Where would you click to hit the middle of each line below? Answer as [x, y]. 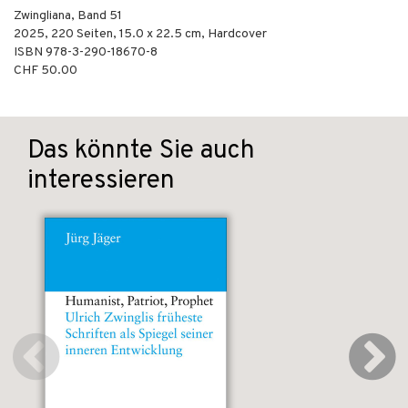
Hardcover [237, 34]
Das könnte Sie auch [141, 151]
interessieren [101, 181]
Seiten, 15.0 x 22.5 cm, [141, 34]
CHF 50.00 [46, 71]
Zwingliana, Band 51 [68, 16]
